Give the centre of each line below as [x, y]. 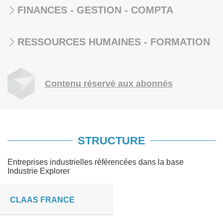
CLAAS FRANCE [42, 200]
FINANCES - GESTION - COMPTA [95, 10]
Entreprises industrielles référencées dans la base [96, 162]
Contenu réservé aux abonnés [109, 84]
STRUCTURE [111, 141]
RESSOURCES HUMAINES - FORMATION [114, 42]
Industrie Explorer [39, 171]
